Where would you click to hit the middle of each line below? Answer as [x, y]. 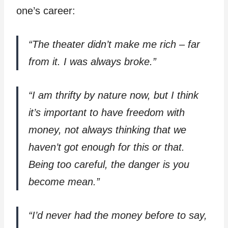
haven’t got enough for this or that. [107, 147]
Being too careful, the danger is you [109, 165]
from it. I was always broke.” [92, 62]
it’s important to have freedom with [107, 113]
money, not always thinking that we [107, 130]
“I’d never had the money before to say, [118, 216]
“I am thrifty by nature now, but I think [113, 95]
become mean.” [64, 182]
